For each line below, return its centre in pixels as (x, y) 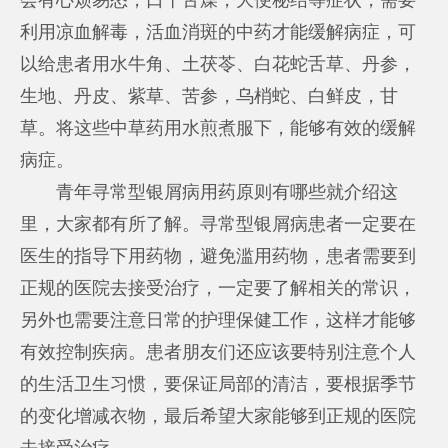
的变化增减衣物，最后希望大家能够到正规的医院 (218, 415)
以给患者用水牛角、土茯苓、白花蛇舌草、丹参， (218, 63)
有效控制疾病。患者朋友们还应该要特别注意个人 (218, 351)
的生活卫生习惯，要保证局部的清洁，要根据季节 (218, 383)
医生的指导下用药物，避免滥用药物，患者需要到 (218, 255)
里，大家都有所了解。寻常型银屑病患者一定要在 (218, 223)
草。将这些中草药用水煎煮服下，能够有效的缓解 (218, 127)
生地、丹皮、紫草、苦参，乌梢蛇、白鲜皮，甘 (209, 95)
